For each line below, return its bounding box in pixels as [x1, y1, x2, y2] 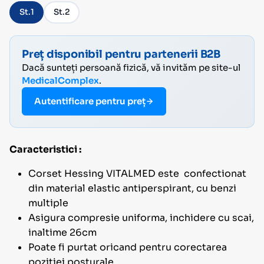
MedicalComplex [22, 74, 99, 86]
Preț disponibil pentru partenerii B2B [22, 47, 221, 61]
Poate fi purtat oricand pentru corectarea [28, 240, 227, 253]
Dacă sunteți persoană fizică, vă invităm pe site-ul [22, 61, 240, 73]
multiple [28, 196, 68, 209]
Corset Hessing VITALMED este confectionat [28, 167, 246, 180]
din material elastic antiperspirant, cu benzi [28, 181, 236, 194]
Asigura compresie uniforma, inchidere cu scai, [28, 211, 254, 224]
